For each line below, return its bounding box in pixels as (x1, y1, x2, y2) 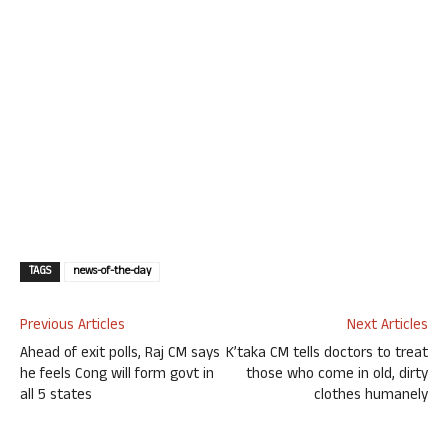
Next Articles (347, 313, 428, 339)
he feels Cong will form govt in (20, 362, 214, 388)
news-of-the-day (73, 262, 151, 281)
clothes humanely (314, 383, 428, 409)
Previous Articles (20, 313, 125, 339)
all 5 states (20, 383, 92, 409)
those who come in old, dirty (246, 362, 428, 388)
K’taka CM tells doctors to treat (226, 341, 428, 367)
